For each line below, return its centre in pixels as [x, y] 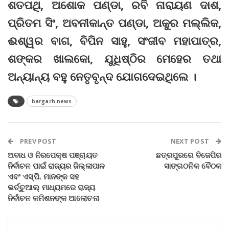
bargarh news [52, 101]
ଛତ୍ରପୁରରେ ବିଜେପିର [188, 155]
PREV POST [38, 141]
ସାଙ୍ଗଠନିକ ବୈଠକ [193, 166]
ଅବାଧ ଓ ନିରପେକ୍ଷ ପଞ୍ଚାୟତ [53, 155]
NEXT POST [190, 141]
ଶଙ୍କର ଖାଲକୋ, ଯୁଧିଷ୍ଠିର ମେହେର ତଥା [114, 59]
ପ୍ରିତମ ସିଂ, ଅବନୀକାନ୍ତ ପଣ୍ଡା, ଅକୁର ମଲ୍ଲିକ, [114, 23]
